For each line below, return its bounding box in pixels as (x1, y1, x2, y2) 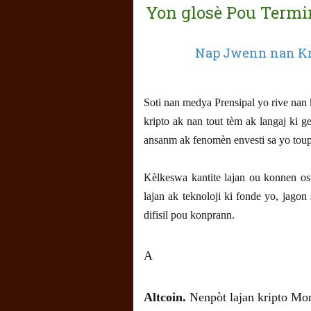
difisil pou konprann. (144, 209, 235, 221)
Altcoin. (144, 290, 190, 305)
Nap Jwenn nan (195, 44, 298, 62)
